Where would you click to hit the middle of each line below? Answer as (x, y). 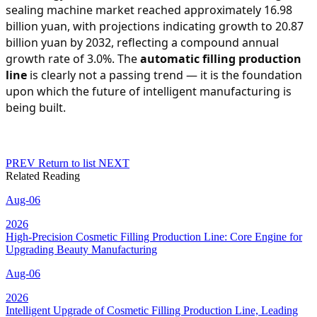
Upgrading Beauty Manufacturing (81, 249)
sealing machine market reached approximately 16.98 (149, 10)
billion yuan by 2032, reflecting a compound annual (142, 42)
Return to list (67, 163)
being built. (36, 107)
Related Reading (43, 175)
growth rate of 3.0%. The (73, 58)
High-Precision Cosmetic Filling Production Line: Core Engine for (154, 236)
